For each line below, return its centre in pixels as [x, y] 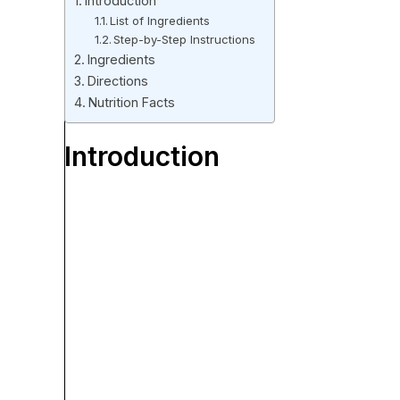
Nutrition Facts [131, 103]
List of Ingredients [160, 21]
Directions [117, 81]
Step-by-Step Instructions [185, 40]
